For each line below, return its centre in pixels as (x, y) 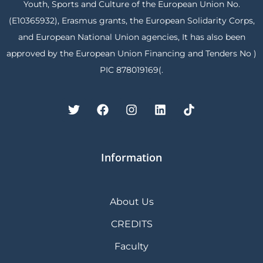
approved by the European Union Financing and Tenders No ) (131, 53)
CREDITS (131, 224)
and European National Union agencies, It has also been (131, 37)
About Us (131, 202)
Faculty (131, 247)
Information (131, 158)
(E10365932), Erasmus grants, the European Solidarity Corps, (131, 21)
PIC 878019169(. (131, 70)
